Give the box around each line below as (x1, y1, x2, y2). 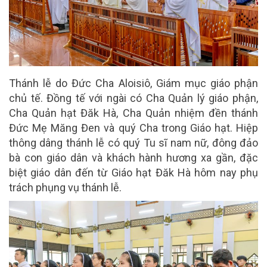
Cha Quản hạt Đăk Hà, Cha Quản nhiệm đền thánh (9, 106, 258, 119)
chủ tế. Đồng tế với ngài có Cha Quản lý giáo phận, (9, 91, 258, 104)
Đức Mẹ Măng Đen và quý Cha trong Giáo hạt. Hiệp (9, 121, 258, 134)
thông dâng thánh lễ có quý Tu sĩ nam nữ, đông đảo (9, 136, 258, 149)
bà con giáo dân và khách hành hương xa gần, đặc (9, 151, 258, 164)
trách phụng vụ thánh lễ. (9, 181, 122, 194)
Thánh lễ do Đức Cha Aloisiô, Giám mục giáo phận (9, 76, 258, 89)
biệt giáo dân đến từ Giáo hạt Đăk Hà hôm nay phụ (9, 166, 258, 179)
